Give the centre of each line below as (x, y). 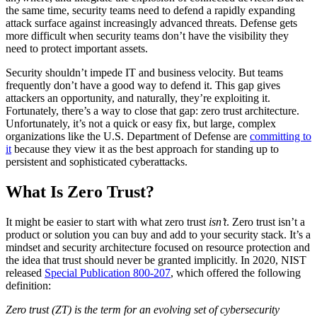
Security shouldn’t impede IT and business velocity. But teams (144, 73)
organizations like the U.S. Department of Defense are (128, 137)
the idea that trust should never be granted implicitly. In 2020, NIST (156, 260)
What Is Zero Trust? (80, 192)
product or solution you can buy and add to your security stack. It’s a (158, 235)
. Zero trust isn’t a (266, 222)
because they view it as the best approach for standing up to (145, 149)
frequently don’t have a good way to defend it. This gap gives (143, 86)
